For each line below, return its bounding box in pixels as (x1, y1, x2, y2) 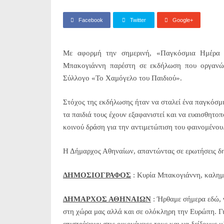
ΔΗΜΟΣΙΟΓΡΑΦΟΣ (63, 171, 131, 179)
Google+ (172, 17, 193, 23)
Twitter (129, 17, 146, 23)
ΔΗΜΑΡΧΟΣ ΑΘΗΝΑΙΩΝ (63, 195, 151, 203)
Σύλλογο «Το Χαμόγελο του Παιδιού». (63, 74, 182, 82)
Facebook (78, 17, 103, 23)
